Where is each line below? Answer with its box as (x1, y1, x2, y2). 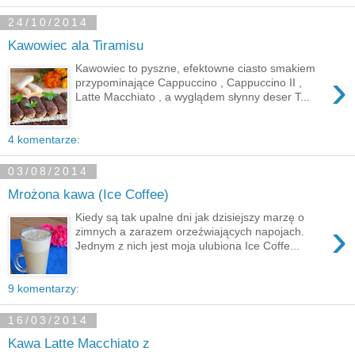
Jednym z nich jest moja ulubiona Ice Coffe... (75, 239, 300, 252)
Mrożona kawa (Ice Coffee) (8, 186, 169, 203)
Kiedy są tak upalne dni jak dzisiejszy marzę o (75, 210, 305, 223)
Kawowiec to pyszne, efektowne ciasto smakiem (75, 61, 316, 74)
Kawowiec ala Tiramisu (8, 37, 143, 54)
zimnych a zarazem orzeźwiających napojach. (75, 224, 305, 238)
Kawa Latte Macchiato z (8, 335, 150, 352)
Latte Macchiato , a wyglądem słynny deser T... (75, 90, 311, 103)
